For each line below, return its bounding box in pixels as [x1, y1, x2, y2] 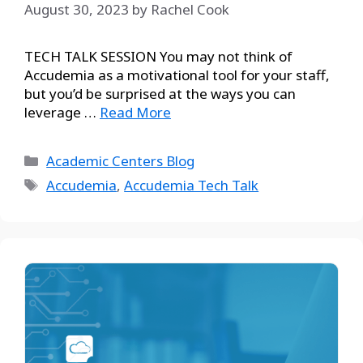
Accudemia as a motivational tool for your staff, [24, 65, 330, 84]
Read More [100, 102, 171, 122]
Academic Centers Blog [46, 151, 195, 170]
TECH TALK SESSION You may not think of [24, 46, 293, 66]
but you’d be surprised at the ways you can [24, 83, 296, 103]
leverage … [24, 102, 100, 122]
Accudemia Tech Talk [124, 175, 259, 194]
